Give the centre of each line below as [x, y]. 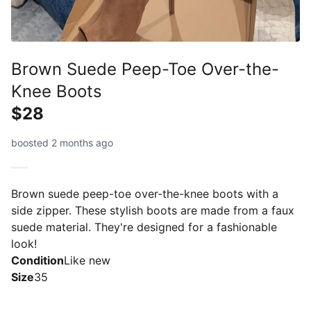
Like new [87, 260]
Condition [37, 260]
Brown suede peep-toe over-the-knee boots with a [145, 194]
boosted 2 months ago [62, 143]
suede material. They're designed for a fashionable [144, 227]
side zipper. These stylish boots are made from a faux [153, 210]
